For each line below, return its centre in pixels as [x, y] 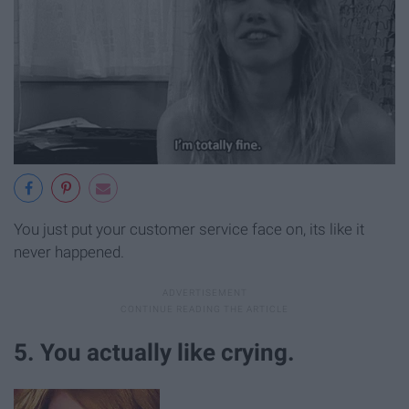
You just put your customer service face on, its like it [189, 229]
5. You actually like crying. [154, 352]
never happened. [69, 252]
